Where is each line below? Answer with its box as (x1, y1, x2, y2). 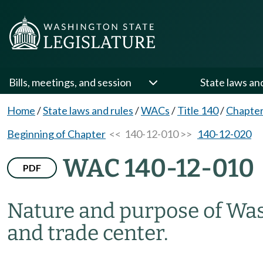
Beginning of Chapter (7, 127, 106, 140)
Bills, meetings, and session (9, 76, 131, 89)
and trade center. (7, 221, 168, 245)
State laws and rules (43, 104, 133, 117)
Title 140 (177, 104, 218, 117)
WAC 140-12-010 (63, 153, 254, 183)
